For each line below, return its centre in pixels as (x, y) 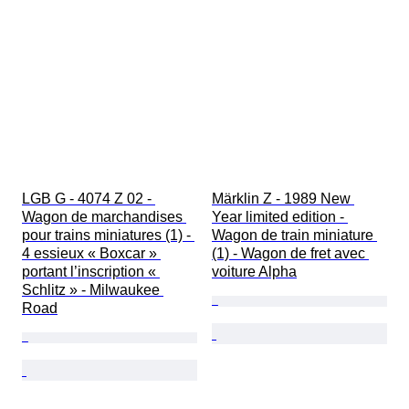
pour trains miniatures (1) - (108, 236)
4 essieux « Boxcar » (91, 254)
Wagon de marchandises (104, 217)
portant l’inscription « (91, 272)
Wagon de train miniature (294, 236)
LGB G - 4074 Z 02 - (89, 199)
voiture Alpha (254, 272)
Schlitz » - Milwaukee (93, 290)
